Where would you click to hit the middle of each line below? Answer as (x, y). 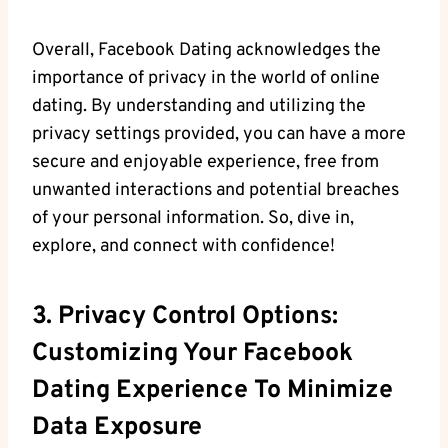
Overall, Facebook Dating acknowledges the (206, 51)
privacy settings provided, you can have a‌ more (219, 135)
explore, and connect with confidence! (183, 247)
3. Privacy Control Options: (185, 316)
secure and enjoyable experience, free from (205, 163)
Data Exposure (117, 427)
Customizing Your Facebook (192, 353)
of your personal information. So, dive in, (193, 219)
